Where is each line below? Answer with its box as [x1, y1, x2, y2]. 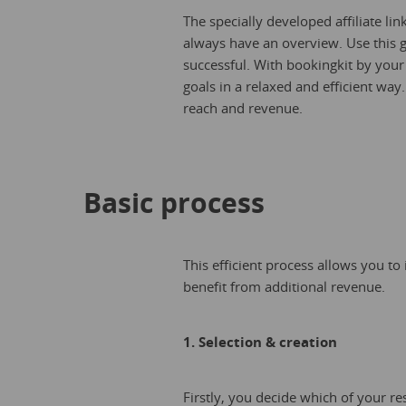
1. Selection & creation [183, 333, 337, 351]
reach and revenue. [183, 99, 303, 117]
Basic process [83, 184, 265, 221]
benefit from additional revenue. [183, 277, 385, 295]
